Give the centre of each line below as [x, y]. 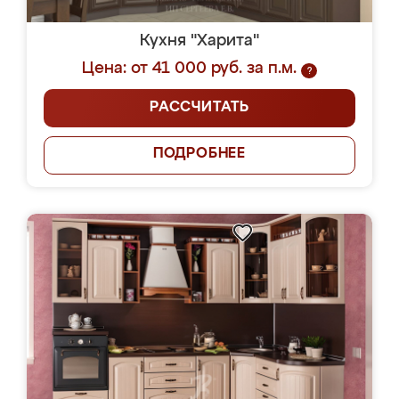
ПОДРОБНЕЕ [199, 154]
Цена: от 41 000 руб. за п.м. [189, 69]
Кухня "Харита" [199, 41]
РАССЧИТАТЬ [199, 108]
